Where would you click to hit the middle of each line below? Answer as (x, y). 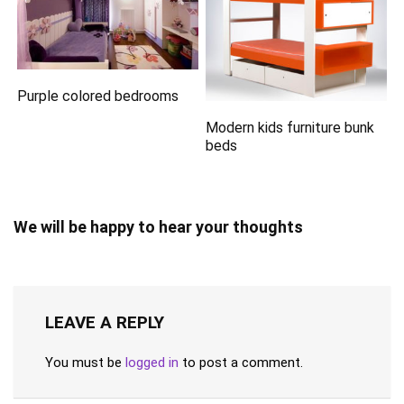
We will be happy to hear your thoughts (158, 227)
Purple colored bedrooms (98, 96)
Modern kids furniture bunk (290, 128)
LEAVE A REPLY (105, 323)
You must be (85, 363)
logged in (152, 363)
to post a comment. (241, 363)
